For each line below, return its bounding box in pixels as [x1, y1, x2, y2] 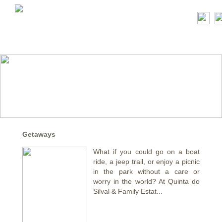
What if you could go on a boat [93, 148, 200, 156]
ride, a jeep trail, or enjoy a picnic [93, 158, 200, 166]
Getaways [22, 130, 55, 139]
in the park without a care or [93, 167, 200, 176]
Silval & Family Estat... [93, 187, 163, 196]
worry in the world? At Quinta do [93, 177, 200, 186]
